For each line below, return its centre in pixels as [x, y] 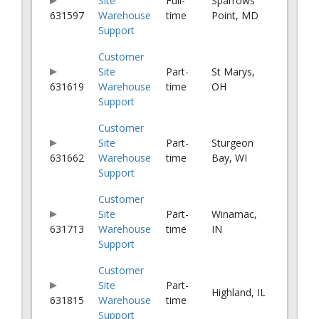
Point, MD [235, 15]
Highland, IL [239, 292]
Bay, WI [229, 157]
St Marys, [233, 71]
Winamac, [234, 214]
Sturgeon [232, 142]
